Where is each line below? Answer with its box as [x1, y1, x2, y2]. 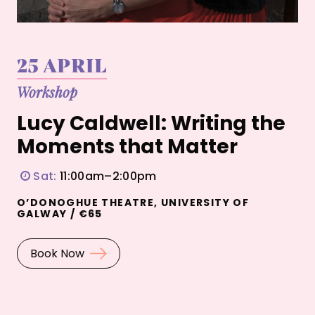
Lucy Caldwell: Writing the [17, 110, 285, 138]
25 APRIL [17, 51, 108, 77]
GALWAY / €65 [17, 206, 103, 221]
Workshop [17, 82, 77, 102]
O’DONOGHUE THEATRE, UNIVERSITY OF [17, 195, 250, 210]
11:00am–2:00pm [56, 168, 157, 185]
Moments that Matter [17, 133, 238, 161]
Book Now [30, 245, 84, 262]
